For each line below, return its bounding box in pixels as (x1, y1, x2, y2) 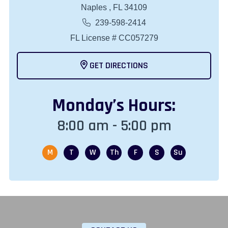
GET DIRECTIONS (87, 60, 148, 72)
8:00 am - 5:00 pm (56, 116, 172, 136)
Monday (52, 94, 113, 118)
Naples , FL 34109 (81, 3, 147, 12)
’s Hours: (113, 94, 176, 118)
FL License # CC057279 (70, 34, 158, 43)
